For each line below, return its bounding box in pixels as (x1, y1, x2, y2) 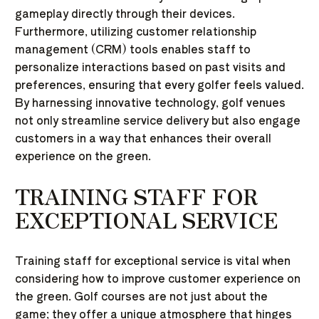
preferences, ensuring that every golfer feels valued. (15, 76, 304, 93)
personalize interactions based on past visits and (15, 58, 286, 75)
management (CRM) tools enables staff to (15, 41, 251, 57)
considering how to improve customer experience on (15, 270, 300, 286)
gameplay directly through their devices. (15, 5, 235, 21)
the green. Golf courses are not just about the (15, 288, 268, 304)
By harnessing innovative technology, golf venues (15, 94, 286, 110)
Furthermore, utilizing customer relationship (15, 23, 256, 39)
